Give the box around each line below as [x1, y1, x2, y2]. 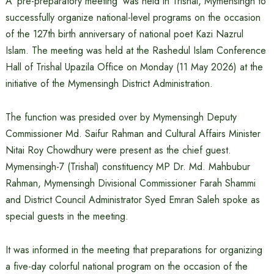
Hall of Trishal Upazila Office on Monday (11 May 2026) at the [5, 60, 263, 74]
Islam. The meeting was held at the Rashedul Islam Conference [5, 43, 266, 57]
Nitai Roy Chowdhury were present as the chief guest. [5, 143, 231, 157]
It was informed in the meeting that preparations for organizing [5, 243, 262, 257]
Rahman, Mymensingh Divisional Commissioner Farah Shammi [5, 176, 256, 190]
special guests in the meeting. [5, 209, 128, 223]
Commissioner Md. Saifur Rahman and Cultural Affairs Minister [5, 127, 261, 141]
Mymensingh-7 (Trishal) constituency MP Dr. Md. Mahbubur [5, 160, 250, 174]
